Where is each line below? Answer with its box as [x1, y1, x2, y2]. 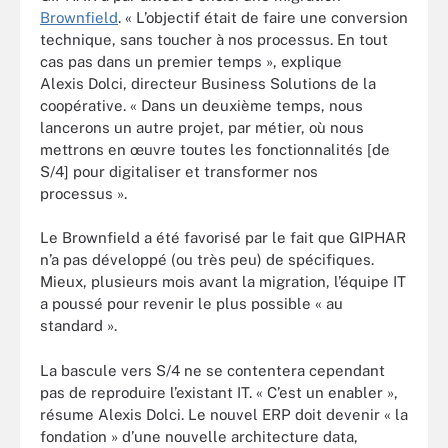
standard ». [40, 317, 117, 334]
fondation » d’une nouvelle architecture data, [40, 427, 358, 445]
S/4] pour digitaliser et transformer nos [40, 162, 318, 180]
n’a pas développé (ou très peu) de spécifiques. [40, 251, 374, 268]
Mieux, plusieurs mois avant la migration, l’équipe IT [40, 273, 406, 290]
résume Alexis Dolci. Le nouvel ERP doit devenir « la [40, 405, 408, 423]
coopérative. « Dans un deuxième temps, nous [40, 96, 363, 114]
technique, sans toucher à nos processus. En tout [40, 30, 388, 48]
